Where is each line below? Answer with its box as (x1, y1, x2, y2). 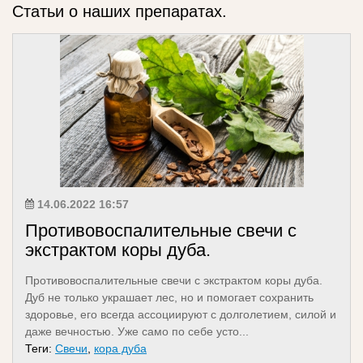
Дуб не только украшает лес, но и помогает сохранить (25, 291, 314, 304)
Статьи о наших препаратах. (12, 2, 227, 20)
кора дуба (94, 342, 147, 355)
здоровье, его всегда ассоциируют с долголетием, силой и (25, 308, 336, 321)
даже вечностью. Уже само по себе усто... (25, 325, 249, 338)
